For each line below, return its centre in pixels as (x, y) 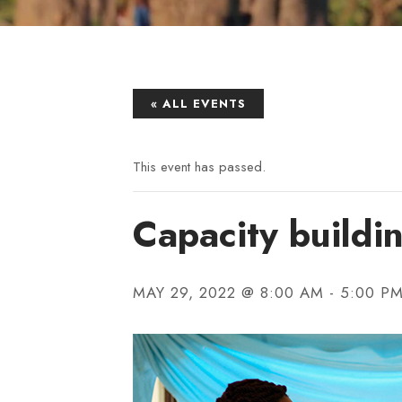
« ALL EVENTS (198, 104)
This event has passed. (199, 167)
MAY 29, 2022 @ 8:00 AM (228, 293)
